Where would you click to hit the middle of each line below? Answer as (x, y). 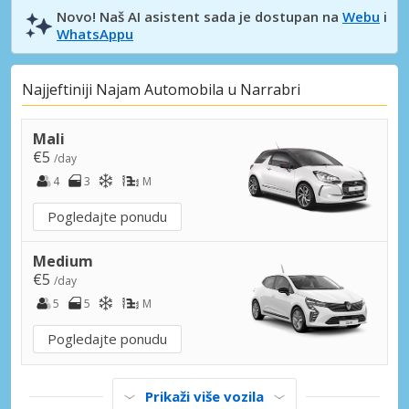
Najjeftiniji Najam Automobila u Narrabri (161, 90)
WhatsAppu (95, 33)
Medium (63, 261)
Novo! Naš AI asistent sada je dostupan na (199, 16)
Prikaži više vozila (204, 396)
